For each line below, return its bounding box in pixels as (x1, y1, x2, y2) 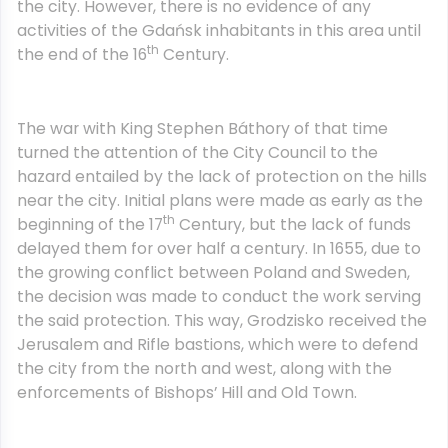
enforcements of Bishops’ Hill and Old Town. (17, 381, 357, 404)
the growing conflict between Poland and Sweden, (17, 261, 410, 284)
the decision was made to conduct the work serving (17, 285, 421, 308)
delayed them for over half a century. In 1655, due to (17, 237, 421, 260)
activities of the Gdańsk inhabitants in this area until (17, 19, 421, 42)
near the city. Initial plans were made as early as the (17, 189, 423, 212)
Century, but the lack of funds (175, 213, 411, 236)
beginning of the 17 (17, 213, 163, 236)
